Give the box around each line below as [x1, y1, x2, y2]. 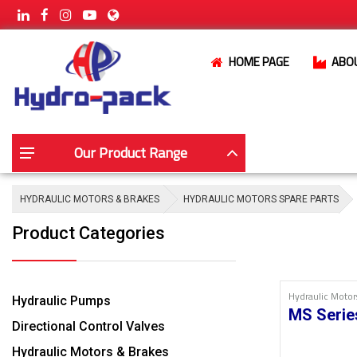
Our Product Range [74, 141, 187, 163]
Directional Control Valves [12, 318, 165, 334]
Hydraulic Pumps [12, 292, 111, 308]
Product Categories [12, 222, 165, 243]
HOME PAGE [229, 53, 289, 71]
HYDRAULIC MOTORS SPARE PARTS [183, 193, 339, 205]
